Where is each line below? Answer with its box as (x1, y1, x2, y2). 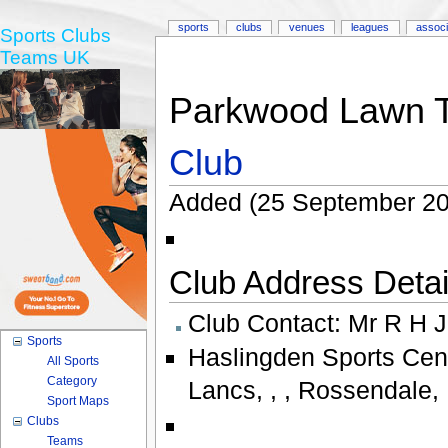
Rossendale (297, 376, 432, 405)
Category (47, 374, 98, 388)
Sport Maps (47, 394, 110, 408)
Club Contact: (187, 309, 348, 338)
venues (288, 21, 325, 34)
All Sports (47, 354, 100, 368)
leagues (351, 21, 390, 34)
